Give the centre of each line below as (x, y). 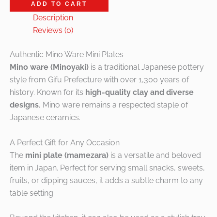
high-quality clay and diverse (139, 93)
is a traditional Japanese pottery (146, 67)
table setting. (32, 193)
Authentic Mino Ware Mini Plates (67, 55)
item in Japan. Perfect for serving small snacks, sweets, (107, 168)
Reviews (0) (53, 31)
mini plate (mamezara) (67, 155)
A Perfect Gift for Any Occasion (65, 142)
